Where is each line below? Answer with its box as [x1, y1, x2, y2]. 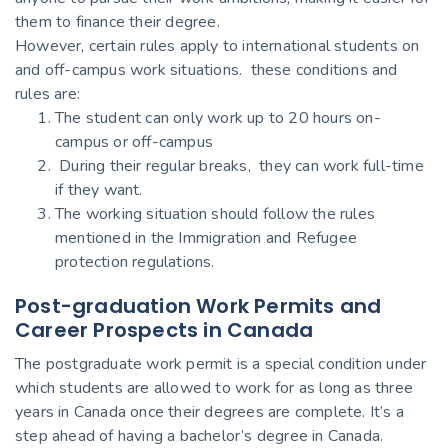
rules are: [15, 82, 80, 105]
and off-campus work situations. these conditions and [15, 58, 398, 81]
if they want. [55, 178, 143, 201]
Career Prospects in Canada [15, 315, 314, 344]
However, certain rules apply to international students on [15, 34, 420, 57]
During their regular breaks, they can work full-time [55, 154, 424, 177]
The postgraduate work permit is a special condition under [15, 352, 427, 375]
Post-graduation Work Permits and [15, 291, 382, 320]
